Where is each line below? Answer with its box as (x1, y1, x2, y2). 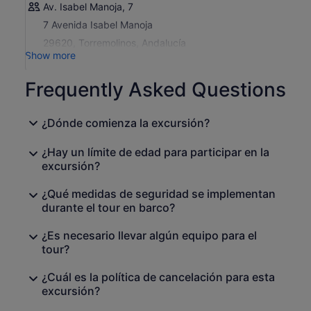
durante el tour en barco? (42, 201, 175, 215)
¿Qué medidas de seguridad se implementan (42, 187, 276, 201)
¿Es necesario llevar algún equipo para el (42, 228, 257, 243)
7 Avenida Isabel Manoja (43, 19, 153, 31)
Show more (25, 49, 76, 62)
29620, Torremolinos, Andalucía (43, 37, 186, 49)
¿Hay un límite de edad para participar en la (42, 145, 269, 160)
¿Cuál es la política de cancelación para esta (42, 270, 275, 285)
